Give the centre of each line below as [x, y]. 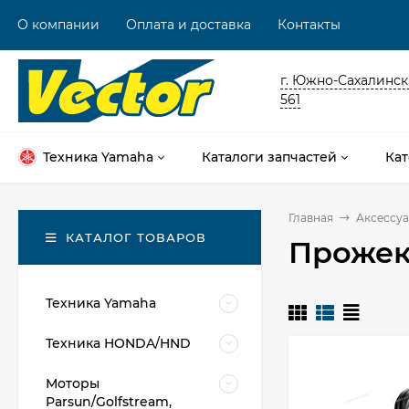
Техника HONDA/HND [118, 343]
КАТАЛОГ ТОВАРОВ [136, 237]
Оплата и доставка [189, 25]
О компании [58, 25]
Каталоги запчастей [269, 157]
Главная [311, 217]
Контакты [309, 25]
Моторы [73, 383]
